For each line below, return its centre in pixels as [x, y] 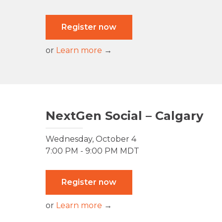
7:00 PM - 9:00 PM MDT [92, 151]
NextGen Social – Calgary [124, 116]
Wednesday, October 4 [91, 139]
